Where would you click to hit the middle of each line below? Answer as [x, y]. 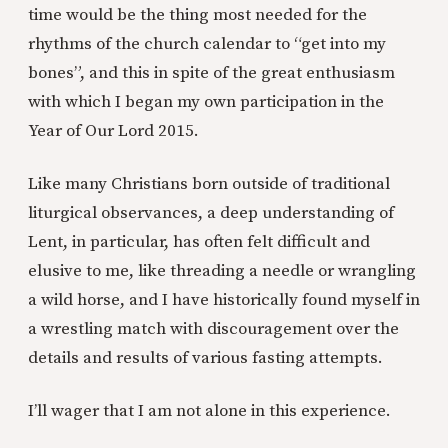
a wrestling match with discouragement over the [213, 328]
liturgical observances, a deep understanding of [211, 212]
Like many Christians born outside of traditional [209, 183]
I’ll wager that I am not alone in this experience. [209, 410]
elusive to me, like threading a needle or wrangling [222, 270]
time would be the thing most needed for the [197, 14]
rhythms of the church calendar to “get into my [207, 43]
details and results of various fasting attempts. [205, 357]
